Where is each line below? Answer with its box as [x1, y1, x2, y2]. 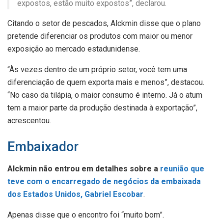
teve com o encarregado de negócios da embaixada [7, 177, 201, 187]
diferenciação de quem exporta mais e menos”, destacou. [7, 77, 204, 87]
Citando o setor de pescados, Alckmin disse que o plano [7, 18, 201, 28]
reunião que [160, 164, 204, 174]
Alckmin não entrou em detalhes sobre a [7, 164, 160, 174]
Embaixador [7, 139, 79, 155]
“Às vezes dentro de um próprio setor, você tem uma [7, 64, 187, 74]
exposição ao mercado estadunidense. [7, 44, 140, 54]
